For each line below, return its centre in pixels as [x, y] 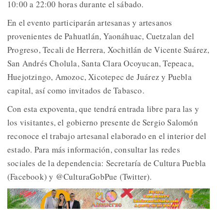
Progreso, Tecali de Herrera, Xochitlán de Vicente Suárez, [108, 50]
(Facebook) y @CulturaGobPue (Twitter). [80, 177]
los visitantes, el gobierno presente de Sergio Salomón [103, 123]
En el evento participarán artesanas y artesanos [90, 23]
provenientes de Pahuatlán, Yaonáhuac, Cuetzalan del [101, 36]
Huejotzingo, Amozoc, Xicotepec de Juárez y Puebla [100, 77]
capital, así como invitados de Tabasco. [76, 91]
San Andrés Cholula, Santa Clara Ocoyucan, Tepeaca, [101, 63]
